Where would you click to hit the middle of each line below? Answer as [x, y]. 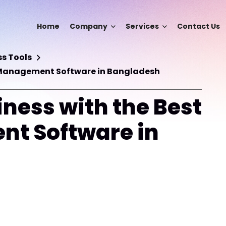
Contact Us [198, 26]
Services [142, 26]
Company [88, 26]
